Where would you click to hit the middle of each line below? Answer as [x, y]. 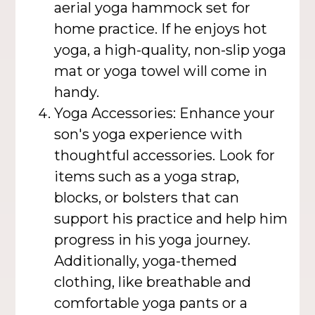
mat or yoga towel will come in [161, 71]
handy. [77, 92]
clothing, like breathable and [153, 282]
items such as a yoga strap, [147, 176]
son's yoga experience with [149, 134]
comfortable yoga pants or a [151, 303]
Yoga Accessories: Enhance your [165, 113]
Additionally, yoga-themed [146, 261]
